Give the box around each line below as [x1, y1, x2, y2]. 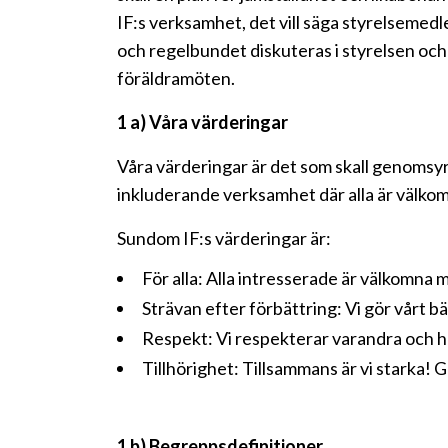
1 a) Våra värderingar [117, 111, 288, 133]
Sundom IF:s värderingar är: [117, 227, 331, 249]
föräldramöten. [117, 67, 235, 89]
